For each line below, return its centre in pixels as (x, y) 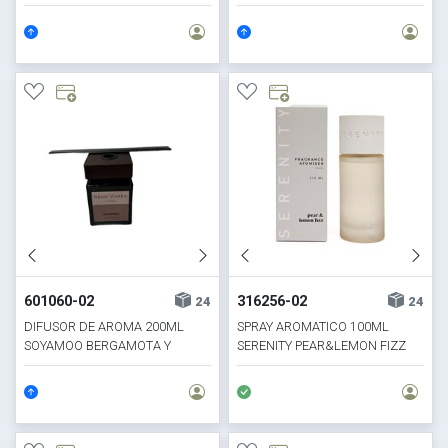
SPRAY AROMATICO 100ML (313, 327)
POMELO (49, 365)
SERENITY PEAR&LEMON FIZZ (321, 346)
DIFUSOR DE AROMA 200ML (104, 327)
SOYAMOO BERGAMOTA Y (98, 346)
